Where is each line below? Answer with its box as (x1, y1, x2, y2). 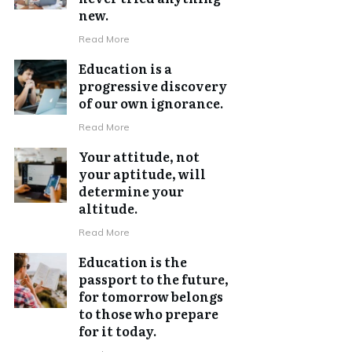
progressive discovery (79, 75, 228, 95)
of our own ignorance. (79, 93, 224, 112)
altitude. (79, 198, 138, 218)
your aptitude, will (79, 163, 207, 183)
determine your (79, 181, 185, 200)
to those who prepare (79, 303, 219, 323)
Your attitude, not (79, 146, 200, 166)
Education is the (79, 251, 188, 271)
